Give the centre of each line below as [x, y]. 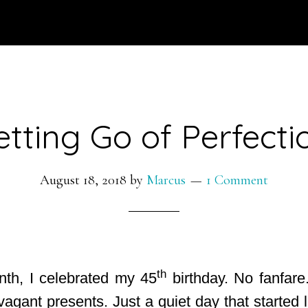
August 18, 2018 [83, 180]
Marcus [166, 180]
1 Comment [237, 180]
